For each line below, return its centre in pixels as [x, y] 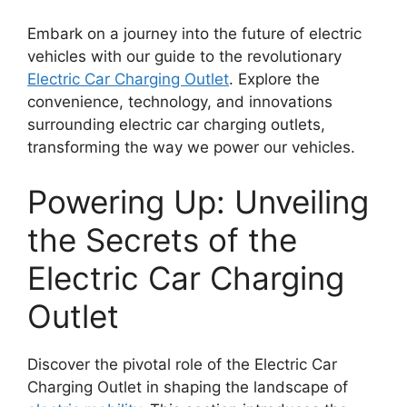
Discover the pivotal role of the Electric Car [182, 364]
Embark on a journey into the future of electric [194, 34]
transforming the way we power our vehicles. [191, 148]
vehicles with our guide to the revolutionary [184, 57]
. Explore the [274, 79]
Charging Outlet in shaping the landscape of [188, 387]
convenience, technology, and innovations [180, 102]
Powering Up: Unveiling [198, 201]
